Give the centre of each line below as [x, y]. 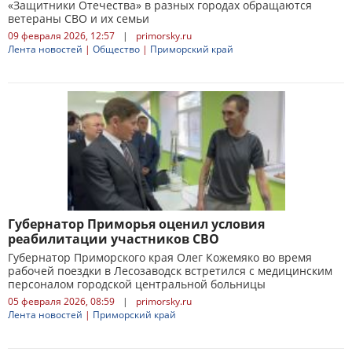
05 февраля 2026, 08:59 [61, 301]
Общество [116, 49]
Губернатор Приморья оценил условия [136, 224]
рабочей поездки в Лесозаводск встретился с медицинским [170, 271]
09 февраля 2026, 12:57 [61, 36]
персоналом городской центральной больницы [137, 284]
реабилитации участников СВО [114, 239]
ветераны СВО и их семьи [79, 18]
